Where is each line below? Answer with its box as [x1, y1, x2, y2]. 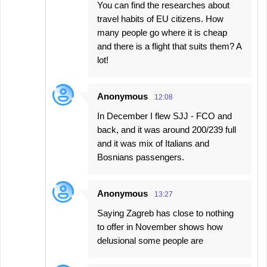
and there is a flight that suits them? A [97, 41, 241, 51]
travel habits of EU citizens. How [97, 13, 223, 24]
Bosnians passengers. [97, 151, 184, 162]
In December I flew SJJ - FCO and [97, 110, 232, 121]
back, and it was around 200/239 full [97, 124, 236, 135]
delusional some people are [97, 235, 203, 246]
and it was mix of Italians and [97, 138, 209, 148]
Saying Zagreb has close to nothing [97, 207, 234, 218]
